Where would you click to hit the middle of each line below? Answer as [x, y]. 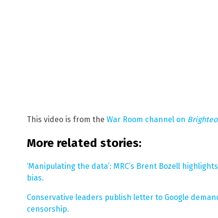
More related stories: [84, 143]
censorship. [48, 209]
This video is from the [67, 119]
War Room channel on [147, 119]
